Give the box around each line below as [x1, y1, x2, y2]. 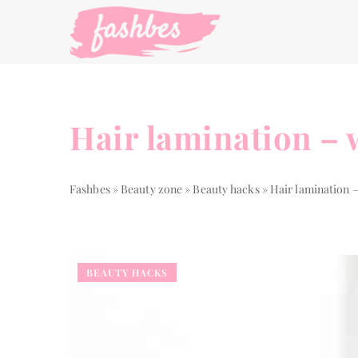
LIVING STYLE [228, 343, 302, 356]
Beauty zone [121, 181, 183, 197]
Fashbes [70, 181, 110, 197]
